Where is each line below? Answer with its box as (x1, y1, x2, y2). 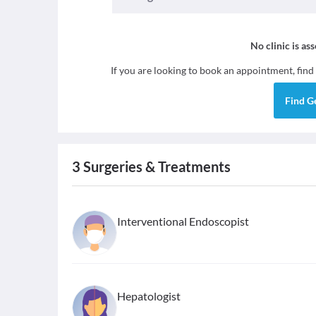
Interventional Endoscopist (117, 214, 249, 228)
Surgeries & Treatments (80, 158, 231, 175)
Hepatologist (117, 289, 181, 303)
